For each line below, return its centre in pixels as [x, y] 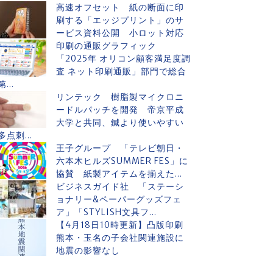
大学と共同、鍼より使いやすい [120, 122]
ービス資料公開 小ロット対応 [120, 33]
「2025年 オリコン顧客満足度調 [123, 58]
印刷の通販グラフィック [111, 46]
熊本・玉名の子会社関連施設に [120, 238]
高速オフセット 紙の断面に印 [120, 7]
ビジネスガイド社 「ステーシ [120, 186]
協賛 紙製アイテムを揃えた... [119, 174]
